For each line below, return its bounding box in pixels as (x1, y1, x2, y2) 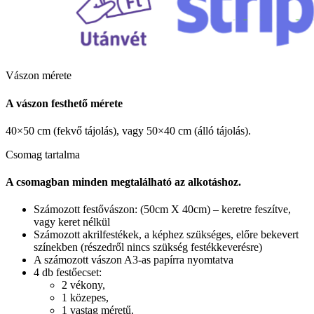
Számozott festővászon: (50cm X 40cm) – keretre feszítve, (34, 203, 291, 216)
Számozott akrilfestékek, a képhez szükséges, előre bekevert (34, 228, 299, 241)
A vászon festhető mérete (6, 97, 123, 109)
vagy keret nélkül (34, 216, 110, 228)
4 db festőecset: (34, 266, 102, 279)
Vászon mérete (6, 69, 71, 82)
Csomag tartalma (6, 148, 80, 161)
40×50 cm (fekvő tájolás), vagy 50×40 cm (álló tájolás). (6, 124, 251, 137)
